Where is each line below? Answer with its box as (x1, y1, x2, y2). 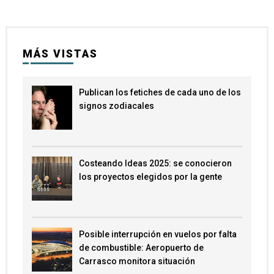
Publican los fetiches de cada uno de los (78, 87, 241, 98)
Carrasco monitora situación (78, 256, 195, 267)
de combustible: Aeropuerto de (78, 243, 204, 253)
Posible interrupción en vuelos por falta (78, 229, 237, 240)
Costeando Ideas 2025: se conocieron (78, 158, 232, 169)
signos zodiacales (78, 101, 154, 111)
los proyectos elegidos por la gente (78, 172, 222, 182)
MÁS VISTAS (22, 48, 98, 61)
